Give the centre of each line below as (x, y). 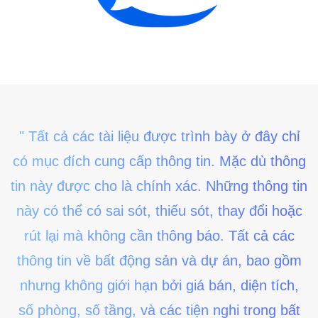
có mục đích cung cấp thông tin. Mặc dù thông (159, 161)
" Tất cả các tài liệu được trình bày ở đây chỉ (159, 137)
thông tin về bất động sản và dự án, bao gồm (159, 261)
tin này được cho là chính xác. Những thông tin (159, 186)
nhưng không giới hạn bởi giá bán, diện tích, (159, 286)
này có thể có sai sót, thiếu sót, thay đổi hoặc (159, 211)
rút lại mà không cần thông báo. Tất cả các (159, 236)
